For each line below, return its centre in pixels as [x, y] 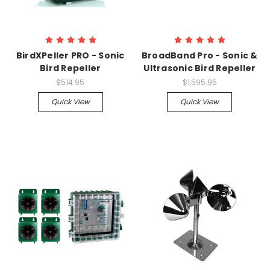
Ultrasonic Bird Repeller [200, 68]
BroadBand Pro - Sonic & [199, 55]
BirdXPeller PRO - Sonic [70, 55]
